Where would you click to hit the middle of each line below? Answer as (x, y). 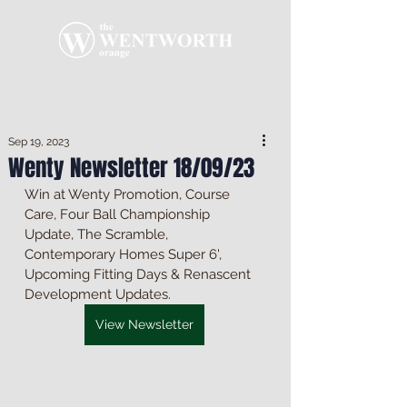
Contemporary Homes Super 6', (125, 254)
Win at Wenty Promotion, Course (129, 194)
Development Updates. (98, 294)
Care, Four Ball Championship (119, 214)
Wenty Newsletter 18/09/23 (131, 168)
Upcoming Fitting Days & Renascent (139, 274)
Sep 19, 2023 (39, 142)
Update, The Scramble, (98, 234)
